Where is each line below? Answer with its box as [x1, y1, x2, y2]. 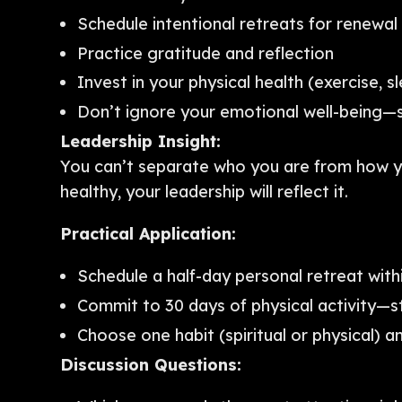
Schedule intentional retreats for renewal [76, 13, 398, 34]
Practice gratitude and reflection [76, 42, 334, 64]
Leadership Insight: [60, 130, 222, 152]
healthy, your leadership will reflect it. [60, 180, 349, 202]
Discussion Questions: [60, 354, 242, 375]
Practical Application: [60, 223, 237, 245]
